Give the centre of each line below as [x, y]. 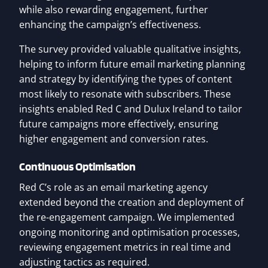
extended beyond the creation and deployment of [131, 202]
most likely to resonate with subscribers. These [125, 94]
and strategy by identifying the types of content [126, 79]
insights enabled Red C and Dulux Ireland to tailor [131, 109]
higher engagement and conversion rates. [114, 139]
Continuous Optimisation [77, 167]
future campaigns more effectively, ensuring [119, 124]
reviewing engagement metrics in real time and [125, 247]
